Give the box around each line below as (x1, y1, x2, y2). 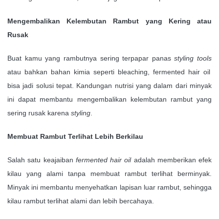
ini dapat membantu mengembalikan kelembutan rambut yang (7, 95, 212, 103)
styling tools (174, 54, 212, 62)
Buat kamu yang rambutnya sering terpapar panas (7, 54, 175, 62)
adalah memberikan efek (131, 155, 212, 164)
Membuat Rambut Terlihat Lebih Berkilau (7, 132, 143, 140)
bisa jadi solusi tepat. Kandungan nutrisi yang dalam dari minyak (7, 81, 212, 89)
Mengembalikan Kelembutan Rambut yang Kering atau (7, 17, 212, 25)
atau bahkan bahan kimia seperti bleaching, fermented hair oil (7, 67, 210, 76)
